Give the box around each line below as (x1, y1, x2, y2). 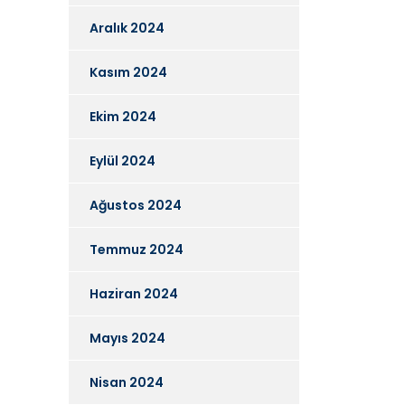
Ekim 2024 (89, 107, 156, 126)
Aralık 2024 (89, 18, 165, 37)
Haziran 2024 (89, 284, 178, 303)
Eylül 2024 (89, 151, 155, 170)
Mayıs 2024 (89, 328, 165, 347)
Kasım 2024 (89, 62, 167, 81)
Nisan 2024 (89, 372, 164, 391)
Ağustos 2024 (89, 195, 182, 214)
